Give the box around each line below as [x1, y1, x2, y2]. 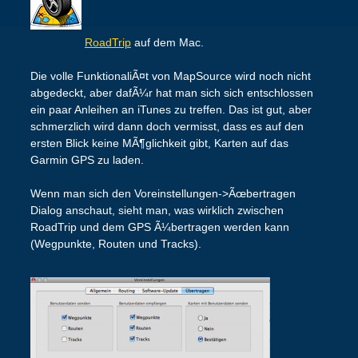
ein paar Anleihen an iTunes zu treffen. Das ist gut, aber [30, 102, 312, 116]
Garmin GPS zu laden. [30, 153, 144, 166]
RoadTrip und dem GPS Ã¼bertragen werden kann [30, 220, 289, 233]
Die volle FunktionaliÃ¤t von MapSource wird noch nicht [30, 69, 311, 82]
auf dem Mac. [130, 35, 204, 49]
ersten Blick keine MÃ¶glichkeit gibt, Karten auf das [30, 136, 288, 149]
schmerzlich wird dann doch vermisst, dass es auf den [30, 119, 304, 133]
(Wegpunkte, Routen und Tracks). [30, 237, 201, 250]
